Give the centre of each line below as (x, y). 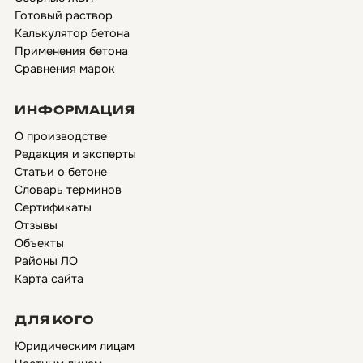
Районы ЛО (46, 261)
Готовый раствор (64, 15)
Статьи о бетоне (61, 172)
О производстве (61, 136)
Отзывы (36, 225)
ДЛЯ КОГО (55, 320)
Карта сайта (49, 279)
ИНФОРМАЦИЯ (75, 110)
